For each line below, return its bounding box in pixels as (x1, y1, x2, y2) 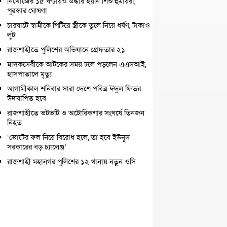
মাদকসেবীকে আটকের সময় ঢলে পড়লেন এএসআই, (7, 59, 146, 69)
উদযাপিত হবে (7, 93, 46, 103)
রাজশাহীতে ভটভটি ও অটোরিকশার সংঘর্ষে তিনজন (7, 108, 144, 118)
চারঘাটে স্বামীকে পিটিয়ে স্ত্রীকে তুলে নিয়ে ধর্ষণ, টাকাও (7, 20, 150, 30)
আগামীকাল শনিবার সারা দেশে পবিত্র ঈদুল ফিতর (7, 84, 141, 94)
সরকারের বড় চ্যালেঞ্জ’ (7, 142, 66, 152)
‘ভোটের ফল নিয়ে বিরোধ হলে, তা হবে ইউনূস (7, 132, 130, 142)
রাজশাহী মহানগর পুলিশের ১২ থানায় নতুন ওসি (7, 157, 136, 167)
